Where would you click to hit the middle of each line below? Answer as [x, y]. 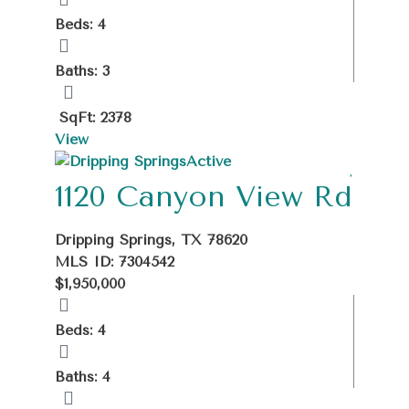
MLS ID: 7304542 [115, 261]
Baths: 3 [82, 70]
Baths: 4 [83, 376]
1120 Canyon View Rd [204, 196]
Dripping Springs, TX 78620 [151, 239]
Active [209, 161]
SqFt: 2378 [95, 117]
